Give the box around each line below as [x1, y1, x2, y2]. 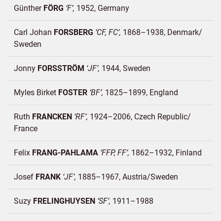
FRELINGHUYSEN [33, 196, 95, 206]
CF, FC [97, 28, 118, 37]
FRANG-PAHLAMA [32, 148, 98, 157]
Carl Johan [14, 28, 54, 37]
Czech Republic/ [134, 112, 191, 121]
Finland [176, 148, 202, 157]
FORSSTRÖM [37, 64, 84, 73]
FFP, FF [102, 148, 126, 157]
